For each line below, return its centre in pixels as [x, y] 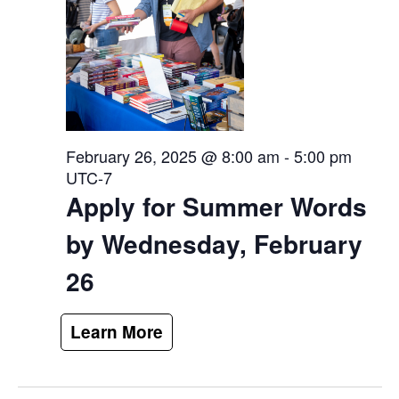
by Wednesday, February [214, 244]
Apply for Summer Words [216, 207]
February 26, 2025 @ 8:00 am [172, 156]
